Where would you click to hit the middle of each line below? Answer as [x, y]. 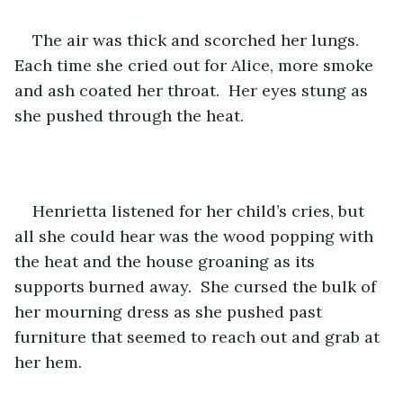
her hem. [48, 362]
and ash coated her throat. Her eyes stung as [193, 90]
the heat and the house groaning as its [167, 261]
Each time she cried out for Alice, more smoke [196, 65]
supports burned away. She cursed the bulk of [197, 286]
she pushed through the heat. [129, 115]
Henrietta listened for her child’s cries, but [201, 210]
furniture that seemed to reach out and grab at [199, 336]
